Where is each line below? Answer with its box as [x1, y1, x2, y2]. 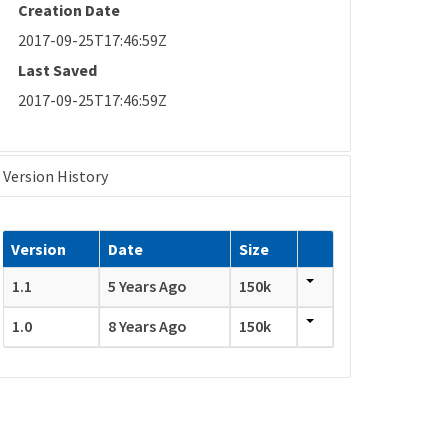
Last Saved [18, 59, 98, 80]
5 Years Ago [108, 276, 188, 297]
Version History [3, 166, 109, 187]
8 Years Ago [108, 316, 188, 337]
